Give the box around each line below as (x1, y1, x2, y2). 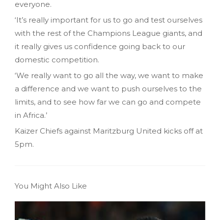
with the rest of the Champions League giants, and (15, 28, 202, 38)
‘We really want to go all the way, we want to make (15, 70, 203, 80)
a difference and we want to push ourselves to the (15, 83, 202, 93)
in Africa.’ (15, 110, 47, 120)
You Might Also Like (15, 181, 87, 191)
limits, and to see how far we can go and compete (15, 97, 201, 107)
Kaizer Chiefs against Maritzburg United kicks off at (15, 126, 203, 136)
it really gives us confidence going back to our (15, 41, 185, 51)
